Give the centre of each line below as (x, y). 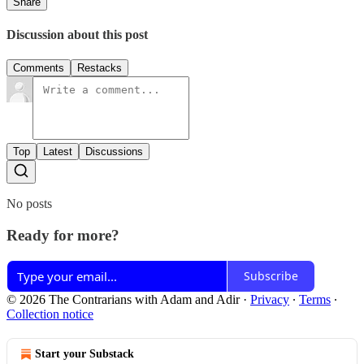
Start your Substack (84, 353)
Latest (58, 152)
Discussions (114, 152)
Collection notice (50, 314)
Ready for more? (63, 235)
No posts (29, 204)
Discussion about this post (77, 34)
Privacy (270, 299)
